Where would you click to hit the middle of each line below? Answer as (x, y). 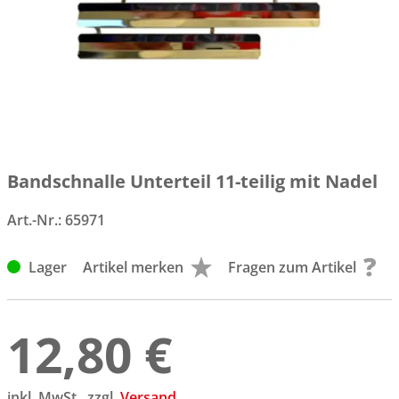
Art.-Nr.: (36, 220)
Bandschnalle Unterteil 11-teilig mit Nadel (192, 181)
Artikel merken (134, 267)
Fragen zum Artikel (293, 267)
